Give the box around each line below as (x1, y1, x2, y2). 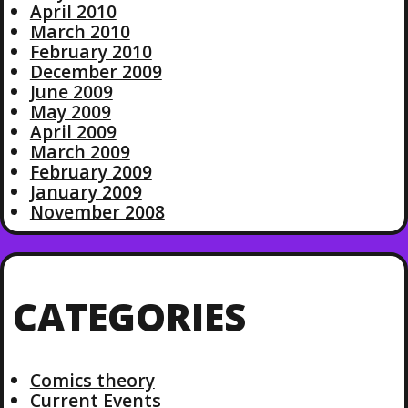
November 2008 (29, 199, 165, 225)
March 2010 (29, 19, 130, 45)
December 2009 (29, 59, 162, 85)
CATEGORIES (12, 291, 246, 343)
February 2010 (29, 39, 152, 65)
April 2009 (29, 119, 117, 145)
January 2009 (29, 179, 142, 205)
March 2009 (29, 139, 130, 165)
